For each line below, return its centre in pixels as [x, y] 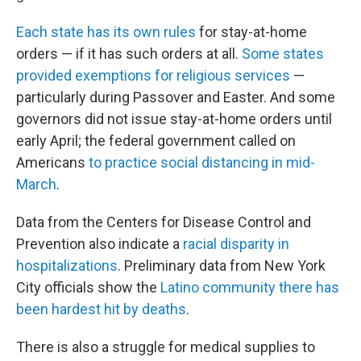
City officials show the [88, 287]
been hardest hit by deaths [101, 309]
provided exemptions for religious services [153, 75]
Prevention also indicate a [100, 244]
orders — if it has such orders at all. [129, 54]
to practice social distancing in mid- [202, 162]
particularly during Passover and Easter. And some [176, 97]
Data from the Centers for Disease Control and [164, 222]
